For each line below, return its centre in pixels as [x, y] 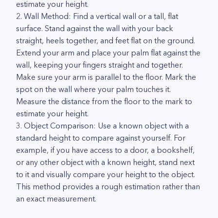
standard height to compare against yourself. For [101, 138]
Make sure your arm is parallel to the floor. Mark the [106, 77]
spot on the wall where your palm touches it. [93, 89]
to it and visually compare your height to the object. [106, 174]
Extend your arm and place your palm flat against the [108, 53]
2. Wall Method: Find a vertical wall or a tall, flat [97, 16]
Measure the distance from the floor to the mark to [104, 101]
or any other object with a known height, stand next [105, 162]
